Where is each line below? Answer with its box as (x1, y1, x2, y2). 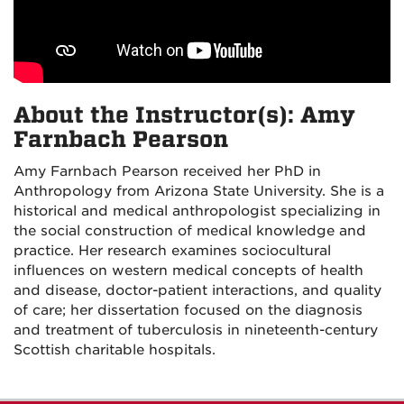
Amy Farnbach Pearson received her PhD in (14, 163, 321, 180)
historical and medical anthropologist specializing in (14, 203, 381, 220)
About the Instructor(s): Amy (14, 102, 355, 129)
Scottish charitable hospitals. (14, 342, 216, 359)
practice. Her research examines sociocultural (14, 243, 331, 260)
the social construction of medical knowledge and (14, 223, 366, 240)
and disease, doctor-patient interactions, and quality (14, 282, 381, 299)
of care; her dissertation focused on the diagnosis (14, 302, 363, 319)
